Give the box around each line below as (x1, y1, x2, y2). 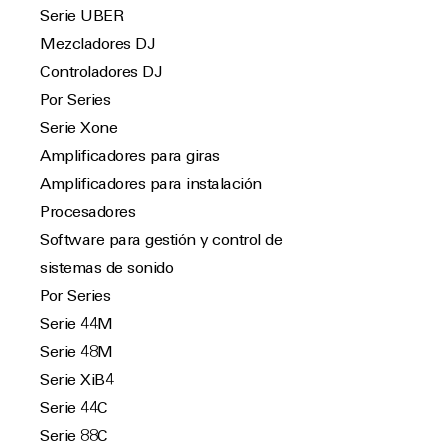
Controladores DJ (40, 65, 161, 81)
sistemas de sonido (40, 261, 173, 277)
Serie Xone (40, 121, 117, 137)
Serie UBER (40, 9, 123, 25)
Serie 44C (40, 401, 108, 417)
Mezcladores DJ (40, 37, 154, 53)
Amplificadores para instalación (40, 177, 262, 193)
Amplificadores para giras (40, 149, 220, 165)
